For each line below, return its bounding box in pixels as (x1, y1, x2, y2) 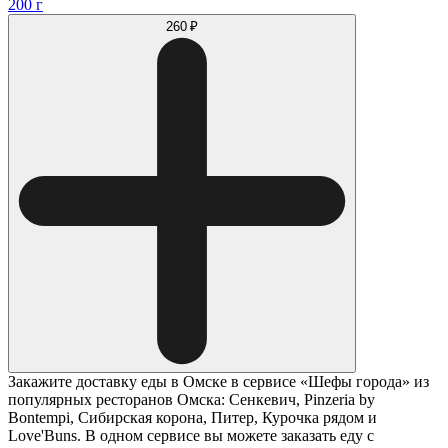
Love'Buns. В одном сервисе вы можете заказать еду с (8, 427, 374, 445)
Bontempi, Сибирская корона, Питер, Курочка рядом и (8, 409, 377, 427)
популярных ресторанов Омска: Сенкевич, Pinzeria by (8, 391, 375, 409)
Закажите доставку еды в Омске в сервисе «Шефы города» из (8, 373, 429, 391)
